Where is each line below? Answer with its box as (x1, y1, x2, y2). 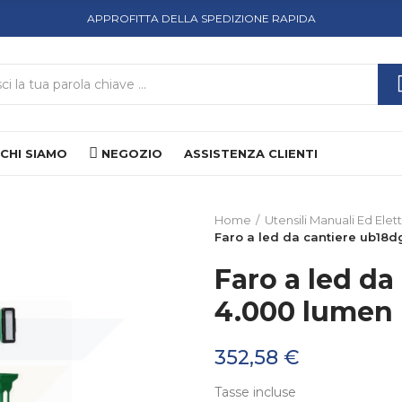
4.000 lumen (214, 295, 393, 328)
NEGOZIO (101, 145, 162, 161)
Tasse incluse (214, 384, 296, 400)
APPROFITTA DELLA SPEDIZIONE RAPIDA (86, 12, 316, 25)
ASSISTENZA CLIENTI (184, 145, 318, 161)
